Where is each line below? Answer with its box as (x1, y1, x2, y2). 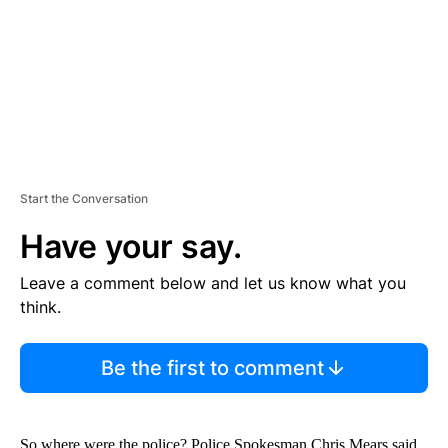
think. (20, 296, 61, 317)
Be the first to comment (100, 355, 324, 380)
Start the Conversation (20, 190, 148, 206)
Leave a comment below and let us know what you (20, 272, 406, 293)
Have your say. (20, 226, 242, 266)
